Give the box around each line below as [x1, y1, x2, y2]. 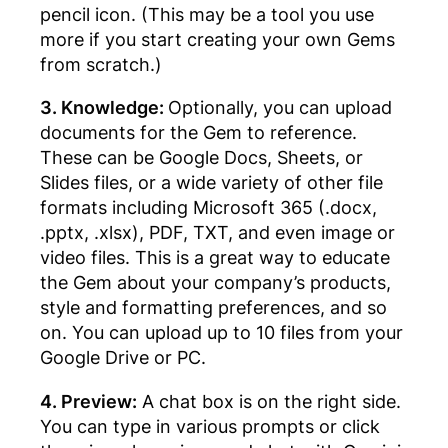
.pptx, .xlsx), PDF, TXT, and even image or [40, 221, 395, 244]
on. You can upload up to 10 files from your [40, 321, 403, 344]
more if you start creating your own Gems [40, 27, 395, 50]
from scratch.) [40, 52, 162, 75]
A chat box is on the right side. [137, 389, 401, 412]
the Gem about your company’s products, [40, 271, 391, 294]
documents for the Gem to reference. [40, 121, 357, 144]
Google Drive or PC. [40, 346, 206, 369]
